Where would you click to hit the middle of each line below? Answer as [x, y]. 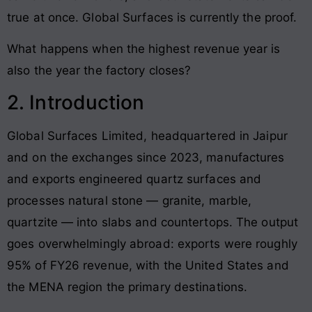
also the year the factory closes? [99, 70]
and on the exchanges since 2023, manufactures [146, 158]
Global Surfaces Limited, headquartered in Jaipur [147, 136]
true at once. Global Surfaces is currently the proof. [152, 17]
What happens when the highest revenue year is [144, 48]
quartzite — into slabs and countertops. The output [153, 223]
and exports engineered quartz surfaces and [134, 179]
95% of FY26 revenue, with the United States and [148, 266]
